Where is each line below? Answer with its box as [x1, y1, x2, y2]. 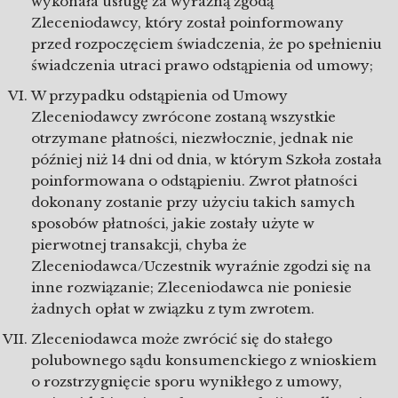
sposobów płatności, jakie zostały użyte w [31, 215, 314, 232]
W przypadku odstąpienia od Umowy [31, 87, 288, 104]
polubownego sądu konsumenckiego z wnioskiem [31, 352, 377, 369]
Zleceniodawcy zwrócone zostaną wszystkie [31, 108, 336, 125]
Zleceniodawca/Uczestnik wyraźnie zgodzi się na [31, 258, 371, 275]
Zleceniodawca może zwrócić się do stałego [31, 330, 332, 347]
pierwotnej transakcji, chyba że [31, 236, 247, 253]
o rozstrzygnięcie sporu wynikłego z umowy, [31, 373, 342, 390]
